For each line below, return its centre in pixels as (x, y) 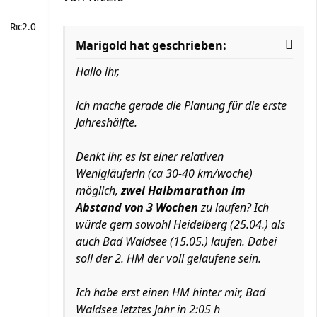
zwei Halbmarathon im (183, 190)
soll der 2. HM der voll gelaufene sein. (168, 258)
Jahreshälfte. (106, 122)
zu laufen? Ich (234, 207)
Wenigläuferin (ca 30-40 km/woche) (164, 173)
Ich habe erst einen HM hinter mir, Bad (171, 292)
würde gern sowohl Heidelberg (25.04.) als (180, 224)
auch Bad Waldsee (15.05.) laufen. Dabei (176, 241)
